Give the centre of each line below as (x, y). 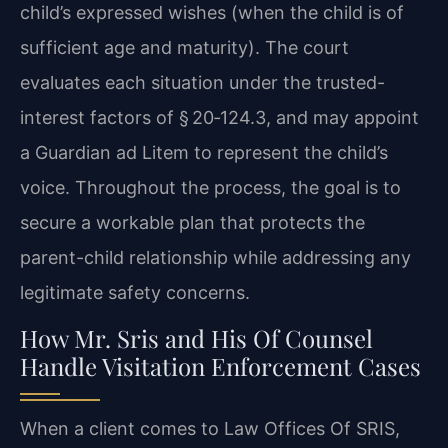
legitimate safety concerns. (135, 292)
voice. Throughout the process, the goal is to (210, 187)
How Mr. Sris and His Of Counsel (196, 338)
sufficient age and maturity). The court (184, 47)
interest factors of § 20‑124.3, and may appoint (219, 117)
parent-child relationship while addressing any (215, 257)
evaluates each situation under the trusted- (202, 82)
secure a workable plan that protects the (192, 222)
